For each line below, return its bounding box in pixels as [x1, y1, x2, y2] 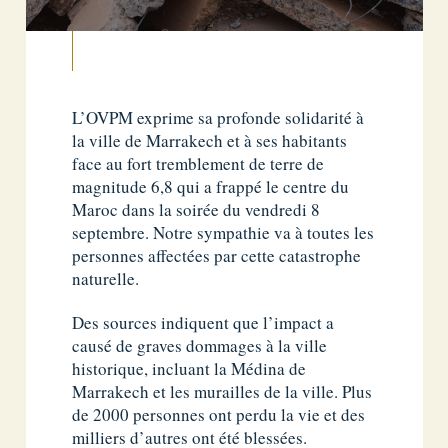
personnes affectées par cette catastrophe [72, 243, 362, 267]
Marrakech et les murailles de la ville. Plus [72, 379, 373, 403]
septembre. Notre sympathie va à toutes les [72, 220, 375, 244]
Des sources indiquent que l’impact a [72, 310, 335, 334]
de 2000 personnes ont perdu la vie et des [72, 402, 366, 426]
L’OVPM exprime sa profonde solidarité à [72, 105, 365, 129]
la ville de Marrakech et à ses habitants [72, 128, 348, 152]
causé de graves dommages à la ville [72, 333, 328, 357]
